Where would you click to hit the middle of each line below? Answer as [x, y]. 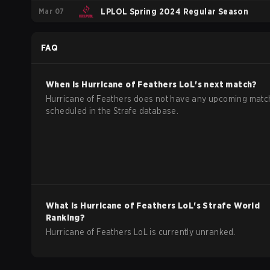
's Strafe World [227, 206]
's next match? [226, 84]
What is [63, 206]
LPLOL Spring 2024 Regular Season [175, 11]
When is [64, 84]
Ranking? [66, 218]
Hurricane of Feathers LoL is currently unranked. [141, 232]
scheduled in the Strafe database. [112, 111]
